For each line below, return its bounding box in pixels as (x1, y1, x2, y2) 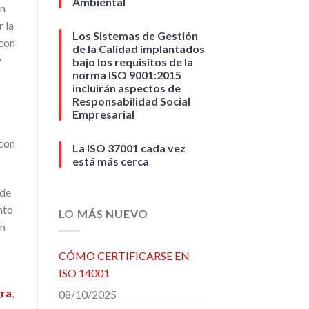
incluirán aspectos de (72, 81, 181, 95)
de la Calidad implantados (72, 42, 205, 56)
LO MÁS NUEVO (58, 207, 149, 221)
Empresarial (72, 108, 134, 121)
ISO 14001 (58, 266, 110, 279)
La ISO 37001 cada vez (72, 141, 186, 155)
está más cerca (72, 154, 149, 168)
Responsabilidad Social (72, 94, 190, 108)
